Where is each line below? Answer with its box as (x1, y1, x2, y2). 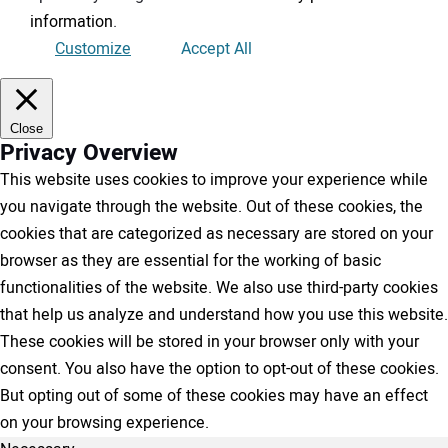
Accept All (181, 37, 252, 62)
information (30, 10, 113, 35)
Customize (55, 37, 131, 62)
